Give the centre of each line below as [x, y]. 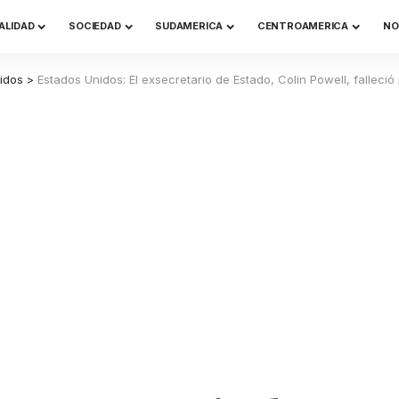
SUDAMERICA [189, 26]
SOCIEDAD [95, 26]
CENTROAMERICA [303, 26]
